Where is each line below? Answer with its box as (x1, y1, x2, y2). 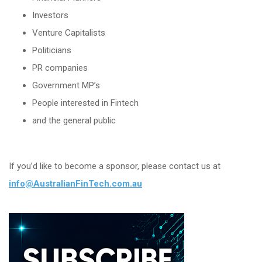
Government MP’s (32, 80, 100, 91)
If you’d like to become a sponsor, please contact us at (9, 161, 220, 171)
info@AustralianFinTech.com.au (9, 178, 142, 189)
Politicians (32, 45, 71, 56)
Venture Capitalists (32, 27, 105, 38)
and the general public (32, 115, 116, 126)
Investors (32, 10, 68, 20)
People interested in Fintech (32, 98, 139, 108)
